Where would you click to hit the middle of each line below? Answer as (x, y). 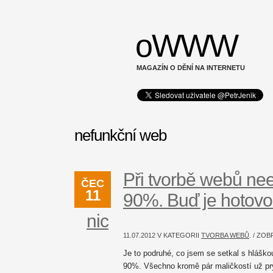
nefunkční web (120, 136)
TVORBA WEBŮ (225, 236)
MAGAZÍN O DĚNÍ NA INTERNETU (191, 68)
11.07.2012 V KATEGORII (162, 236)
